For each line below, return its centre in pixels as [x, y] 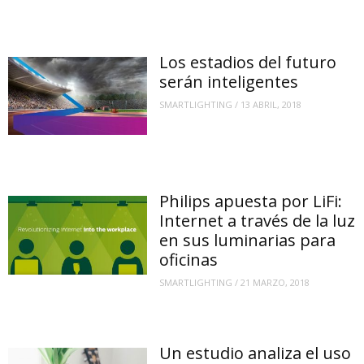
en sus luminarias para [248, 240]
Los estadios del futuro [248, 63]
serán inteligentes [229, 82]
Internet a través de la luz [258, 221]
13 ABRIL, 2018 [271, 104]
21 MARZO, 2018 [275, 283]
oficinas [189, 260]
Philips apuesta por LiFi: [251, 201]
